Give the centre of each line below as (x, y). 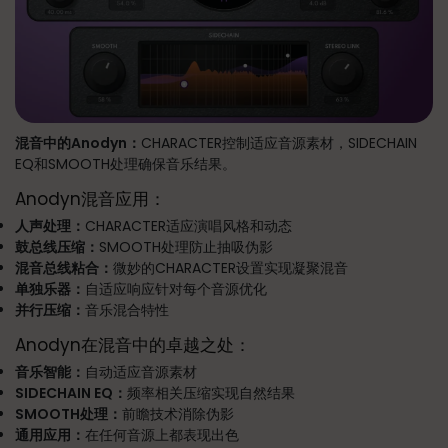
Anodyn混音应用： (90, 199)
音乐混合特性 (127, 310)
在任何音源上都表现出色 (162, 435)
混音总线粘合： (64, 268)
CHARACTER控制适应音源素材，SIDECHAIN (279, 143)
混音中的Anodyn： (78, 143)
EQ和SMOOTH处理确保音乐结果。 (125, 164)
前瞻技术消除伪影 (178, 414)
